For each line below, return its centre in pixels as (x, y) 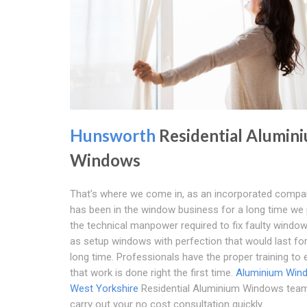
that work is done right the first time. (153, 273)
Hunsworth (113, 136)
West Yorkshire (104, 289)
